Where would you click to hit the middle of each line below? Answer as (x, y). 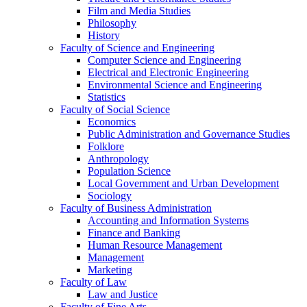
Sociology (110, 196)
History (104, 36)
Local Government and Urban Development (183, 184)
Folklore (106, 147)
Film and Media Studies (139, 11)
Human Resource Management (155, 245)
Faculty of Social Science (115, 110)
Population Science (129, 171)
